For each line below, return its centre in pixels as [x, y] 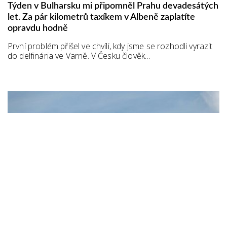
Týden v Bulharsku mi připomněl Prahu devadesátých [113, 6]
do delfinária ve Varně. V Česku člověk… [79, 56]
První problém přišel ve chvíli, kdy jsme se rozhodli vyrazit [110, 46]
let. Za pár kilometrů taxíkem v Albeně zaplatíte [101, 17]
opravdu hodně [38, 29]
